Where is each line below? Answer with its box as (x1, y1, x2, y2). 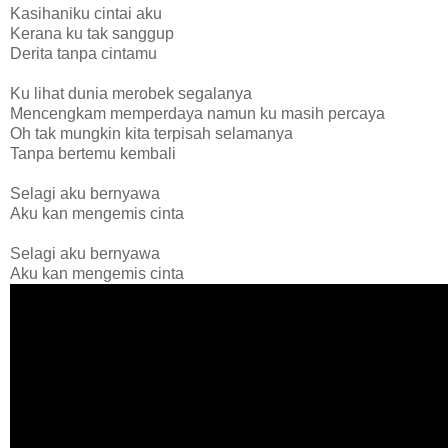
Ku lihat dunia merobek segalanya (10, 85, 252, 102)
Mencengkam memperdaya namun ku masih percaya (10, 105, 385, 122)
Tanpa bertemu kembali (10, 145, 176, 162)
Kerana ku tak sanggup (10, 25, 174, 42)
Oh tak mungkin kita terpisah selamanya (10, 125, 293, 142)
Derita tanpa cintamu (10, 45, 157, 62)
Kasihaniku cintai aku (10, 5, 162, 22)
